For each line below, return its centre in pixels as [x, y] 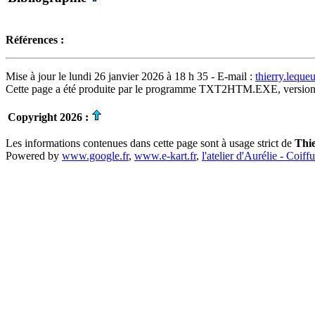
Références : [35, 40]
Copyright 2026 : [48, 117]
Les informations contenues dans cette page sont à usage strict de [150, 143]
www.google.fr [95, 156]
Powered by [34, 156]
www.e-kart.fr [165, 156]
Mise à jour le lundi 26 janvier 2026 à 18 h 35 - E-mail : [130, 76]
